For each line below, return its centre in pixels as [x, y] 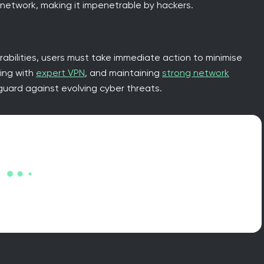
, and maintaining [123, 72]
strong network [196, 72]
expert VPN [60, 72]
